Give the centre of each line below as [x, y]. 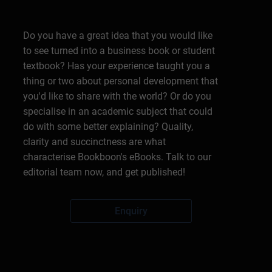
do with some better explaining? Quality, [108, 126]
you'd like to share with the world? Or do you [117, 96]
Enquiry [131, 211]
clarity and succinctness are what [95, 141]
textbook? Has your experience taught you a [117, 66]
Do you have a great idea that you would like [118, 35]
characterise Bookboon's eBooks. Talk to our [117, 157]
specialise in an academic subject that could [118, 111]
